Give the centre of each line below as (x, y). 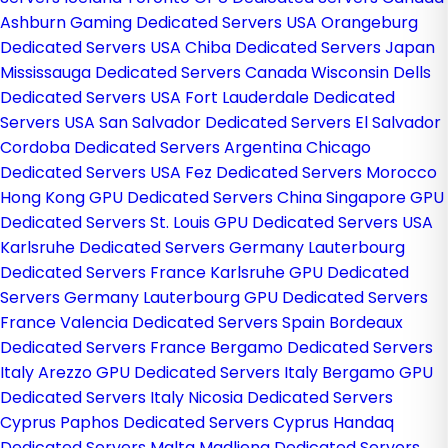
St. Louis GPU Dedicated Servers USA (291, 222)
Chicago (338, 147)
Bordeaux (366, 322)
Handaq (363, 422)
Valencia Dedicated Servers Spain (194, 322)
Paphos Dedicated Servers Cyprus (196, 422)
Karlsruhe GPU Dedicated (309, 272)
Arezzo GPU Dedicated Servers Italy (180, 372)
